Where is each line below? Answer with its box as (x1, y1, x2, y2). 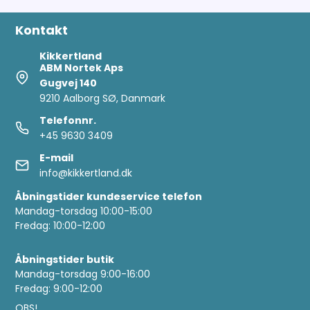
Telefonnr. (39, 113, 97, 127)
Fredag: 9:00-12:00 (15, 281, 103, 295)
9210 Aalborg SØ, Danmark (39, 91, 166, 105)
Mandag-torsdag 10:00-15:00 (15, 203, 153, 218)
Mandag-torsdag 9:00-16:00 (15, 266, 151, 281)
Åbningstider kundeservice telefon (15, 189, 203, 203)
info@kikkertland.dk (39, 165, 133, 180)
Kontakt (15, 21, 69, 39)
